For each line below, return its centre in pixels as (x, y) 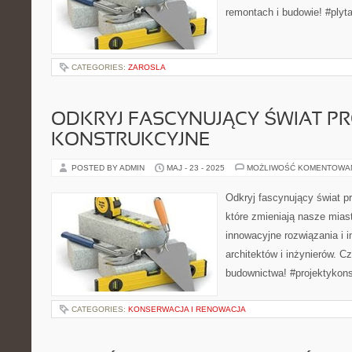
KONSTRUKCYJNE (130, 141)
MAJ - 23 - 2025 (196, 168)
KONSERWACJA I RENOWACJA (187, 309)
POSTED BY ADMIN (109, 168)
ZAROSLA (147, 67)
